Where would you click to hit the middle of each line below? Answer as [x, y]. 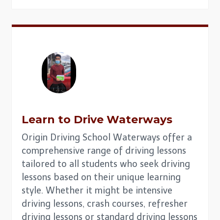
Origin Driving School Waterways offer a [107, 137]
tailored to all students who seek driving [106, 164]
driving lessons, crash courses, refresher [105, 204]
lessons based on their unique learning [101, 177]
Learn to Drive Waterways [97, 119]
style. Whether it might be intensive [97, 190]
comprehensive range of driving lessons [104, 151]
